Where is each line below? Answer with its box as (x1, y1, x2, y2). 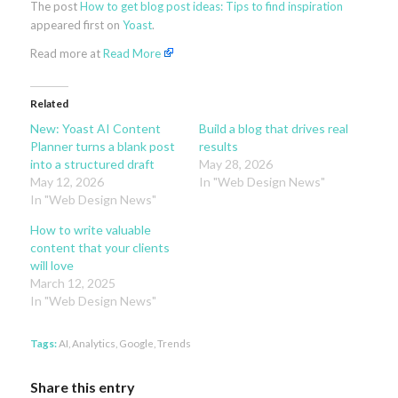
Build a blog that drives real (198, 120, 348, 136)
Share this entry (29, 378, 135, 395)
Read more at (29, 45, 103, 60)
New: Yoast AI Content (29, 120, 161, 136)
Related (29, 96, 68, 110)
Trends (156, 336, 191, 349)
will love (29, 257, 74, 273)
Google (118, 336, 154, 349)
